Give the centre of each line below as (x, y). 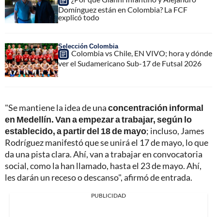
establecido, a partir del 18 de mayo (76, 131)
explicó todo (79, 17)
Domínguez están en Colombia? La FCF (123, 9)
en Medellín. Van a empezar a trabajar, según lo (98, 119)
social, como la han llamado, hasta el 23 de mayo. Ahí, (103, 165)
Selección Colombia (88, 46)
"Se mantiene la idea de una (56, 107)
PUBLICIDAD (108, 195)
